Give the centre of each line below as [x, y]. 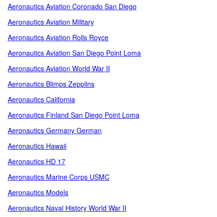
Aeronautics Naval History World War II [67, 208]
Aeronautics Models [38, 192]
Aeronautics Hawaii [37, 146]
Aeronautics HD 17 [37, 161]
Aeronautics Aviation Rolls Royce [58, 37]
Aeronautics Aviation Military [51, 22]
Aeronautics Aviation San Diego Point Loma [74, 53]
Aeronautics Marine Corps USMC [59, 177]
